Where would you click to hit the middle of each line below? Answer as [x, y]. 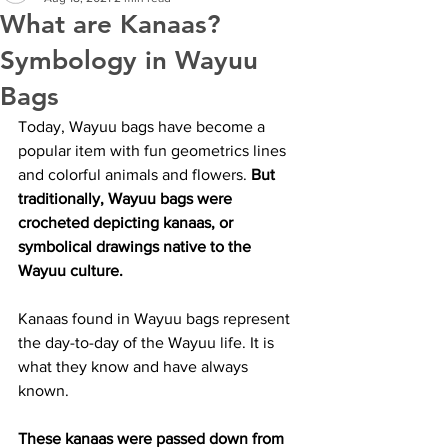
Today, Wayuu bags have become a [143, 126]
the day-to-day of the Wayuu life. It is [148, 342]
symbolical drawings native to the [136, 246]
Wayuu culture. [70, 270]
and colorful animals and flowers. [134, 174]
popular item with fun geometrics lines [154, 150]
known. [43, 390]
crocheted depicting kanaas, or [127, 222]
